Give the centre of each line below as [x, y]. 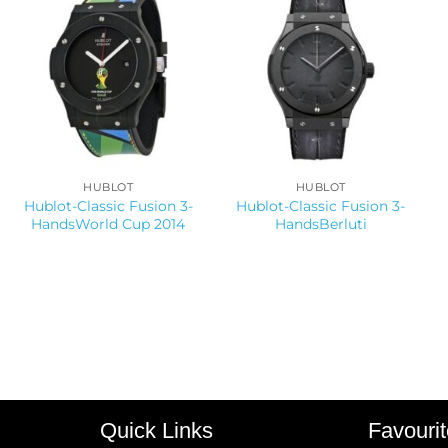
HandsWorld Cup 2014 [108, 223]
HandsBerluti [320, 223]
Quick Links [156, 431]
